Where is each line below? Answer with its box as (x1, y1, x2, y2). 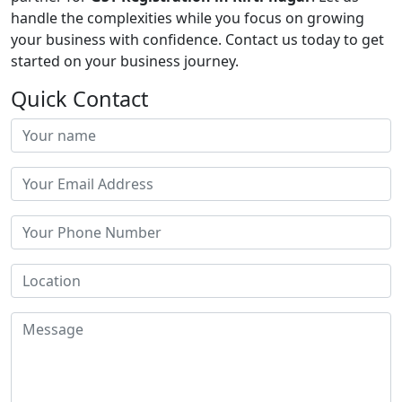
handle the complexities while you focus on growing (11, 8, 364, 29)
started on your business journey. (11, 51, 239, 72)
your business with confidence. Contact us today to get (11, 30, 384, 50)
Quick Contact (11, 84, 148, 114)
